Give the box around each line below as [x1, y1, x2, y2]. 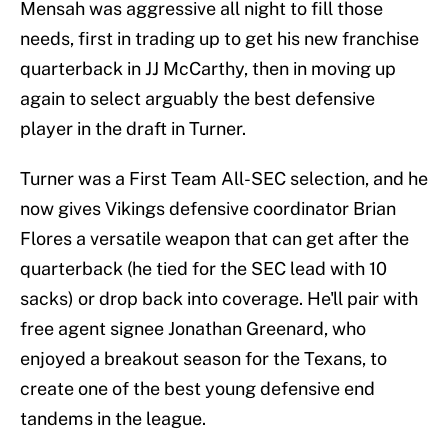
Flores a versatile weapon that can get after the [20, 228, 409, 250]
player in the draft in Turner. [20, 118, 246, 140]
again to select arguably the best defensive [20, 88, 375, 110]
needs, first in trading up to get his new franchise [20, 28, 419, 50]
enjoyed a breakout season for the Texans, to [20, 348, 387, 370]
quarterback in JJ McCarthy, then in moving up [20, 58, 396, 80]
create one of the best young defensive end [20, 378, 375, 400]
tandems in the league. [20, 408, 206, 430]
